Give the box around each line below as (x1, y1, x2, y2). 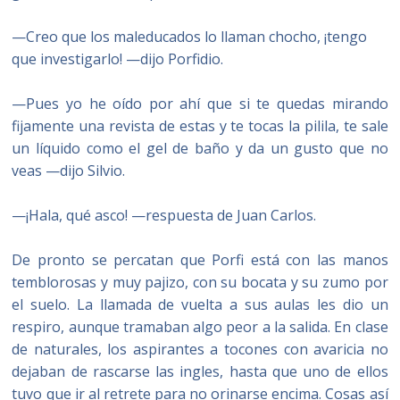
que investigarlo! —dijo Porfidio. (12, 49, 224, 69)
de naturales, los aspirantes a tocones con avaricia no (12, 339, 388, 359)
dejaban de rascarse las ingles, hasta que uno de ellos (12, 362, 388, 381)
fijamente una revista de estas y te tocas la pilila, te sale (12, 116, 388, 136)
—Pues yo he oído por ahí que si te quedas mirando (12, 94, 388, 113)
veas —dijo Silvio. (12, 161, 126, 180)
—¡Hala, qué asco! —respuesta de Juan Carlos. (12, 205, 317, 225)
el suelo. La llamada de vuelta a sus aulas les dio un (12, 295, 388, 314)
